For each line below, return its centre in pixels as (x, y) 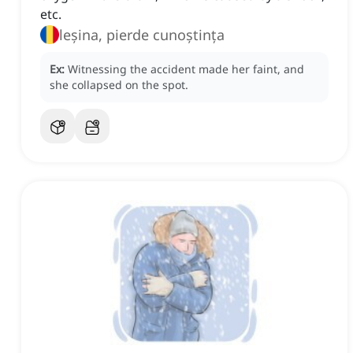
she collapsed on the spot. (119, 85)
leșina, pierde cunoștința (142, 35)
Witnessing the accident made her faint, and (186, 69)
